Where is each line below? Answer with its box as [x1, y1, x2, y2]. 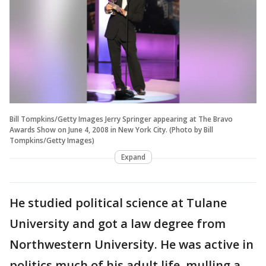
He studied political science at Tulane [9, 194, 227, 211]
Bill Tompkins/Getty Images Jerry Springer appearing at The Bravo [9, 113, 233, 124]
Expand [121, 151, 145, 162]
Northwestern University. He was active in [9, 236, 254, 252]
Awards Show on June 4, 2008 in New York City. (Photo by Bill [9, 124, 213, 135]
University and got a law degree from [9, 215, 226, 232]
